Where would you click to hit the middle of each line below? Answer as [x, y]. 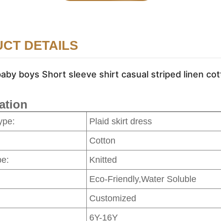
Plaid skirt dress [121, 122]
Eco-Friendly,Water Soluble [143, 179]
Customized [113, 199]
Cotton [103, 141]
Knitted [103, 160]
